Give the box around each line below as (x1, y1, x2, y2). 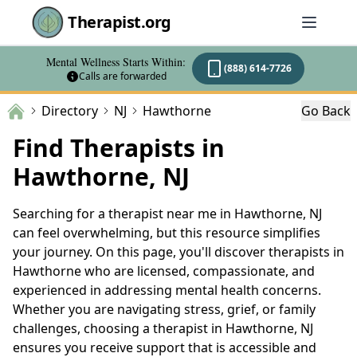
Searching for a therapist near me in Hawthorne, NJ (13, 204, 322, 222)
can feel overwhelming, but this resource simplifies (13, 223, 320, 241)
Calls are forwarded (78, 69, 167, 83)
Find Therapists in (13, 131, 225, 164)
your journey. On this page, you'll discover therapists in (13, 242, 344, 261)
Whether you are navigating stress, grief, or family (13, 300, 316, 318)
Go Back (301, 101, 351, 120)
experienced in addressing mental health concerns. (13, 280, 321, 299)
